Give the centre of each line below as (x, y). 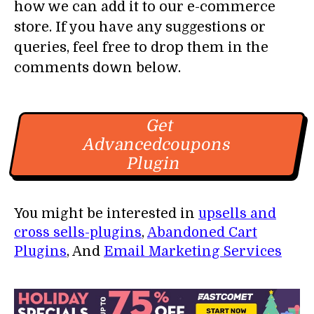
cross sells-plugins (78, 232)
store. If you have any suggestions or (140, 27)
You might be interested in (106, 213)
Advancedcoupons (157, 144)
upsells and (237, 213)
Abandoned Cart (202, 232)
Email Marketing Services (193, 251)
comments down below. (97, 67)
